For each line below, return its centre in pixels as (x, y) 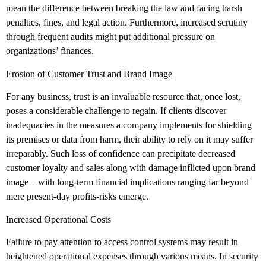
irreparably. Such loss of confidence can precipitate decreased (121, 154)
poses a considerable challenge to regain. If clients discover (116, 111)
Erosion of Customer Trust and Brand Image (89, 74)
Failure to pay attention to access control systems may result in (122, 242)
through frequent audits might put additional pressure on (110, 37)
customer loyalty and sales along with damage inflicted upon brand (131, 168)
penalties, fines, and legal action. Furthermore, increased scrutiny (127, 23)
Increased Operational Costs (58, 219)
